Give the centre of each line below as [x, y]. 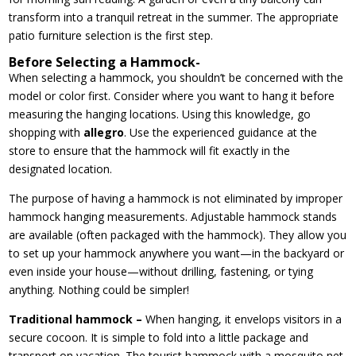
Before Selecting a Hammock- [105, 62]
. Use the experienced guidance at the [221, 132]
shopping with [46, 132]
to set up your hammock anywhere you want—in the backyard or [177, 253]
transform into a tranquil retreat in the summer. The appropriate [174, 17]
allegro [104, 132]
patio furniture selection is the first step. [111, 35]
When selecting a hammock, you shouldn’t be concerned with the [176, 77]
